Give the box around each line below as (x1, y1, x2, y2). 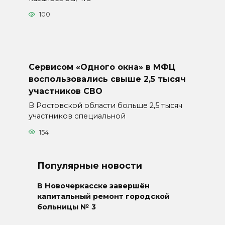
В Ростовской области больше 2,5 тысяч (28, 101, 182, 110)
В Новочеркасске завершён (37, 181, 150, 191)
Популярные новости (37, 160, 142, 171)
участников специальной (28, 111, 126, 121)
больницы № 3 (37, 202, 96, 212)
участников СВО (28, 86, 102, 96)
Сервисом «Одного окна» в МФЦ (28, 62, 176, 72)
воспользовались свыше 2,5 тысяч (28, 74, 186, 84)
